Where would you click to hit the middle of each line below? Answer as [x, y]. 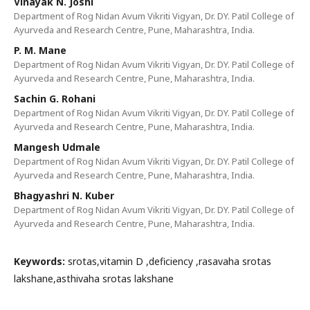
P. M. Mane [40, 50]
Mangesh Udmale [57, 147]
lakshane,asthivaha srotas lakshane [94, 279]
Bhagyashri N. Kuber [64, 195]
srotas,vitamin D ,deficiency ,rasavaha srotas [170, 261]
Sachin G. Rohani [55, 99]
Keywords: [41, 261]
